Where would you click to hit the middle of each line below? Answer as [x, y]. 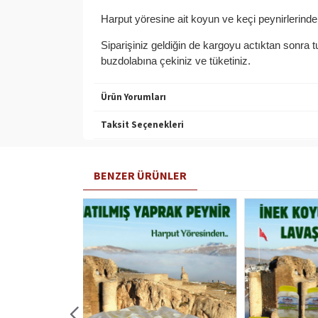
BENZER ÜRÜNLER [140, 175]
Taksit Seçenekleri [142, 125]
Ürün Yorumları [133, 97]
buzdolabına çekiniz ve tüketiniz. [177, 61]
